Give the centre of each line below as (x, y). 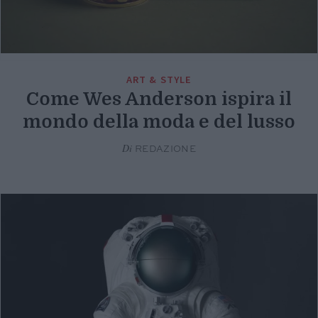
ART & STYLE (159, 79)
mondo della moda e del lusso (159, 121)
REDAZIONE (164, 149)
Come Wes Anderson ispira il (159, 99)
